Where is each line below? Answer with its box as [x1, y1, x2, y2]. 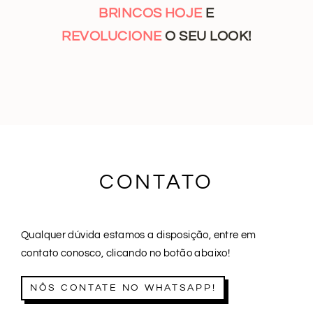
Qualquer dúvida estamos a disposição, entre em [21, 228, 256, 240]
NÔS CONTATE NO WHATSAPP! [30, 282, 217, 293]
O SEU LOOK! [161, 29, 252, 44]
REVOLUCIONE [61, 29, 162, 44]
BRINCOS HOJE [99, 6, 203, 21]
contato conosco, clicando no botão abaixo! [21, 247, 231, 259]
